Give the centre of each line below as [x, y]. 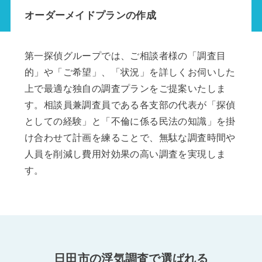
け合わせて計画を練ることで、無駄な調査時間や [130, 138]
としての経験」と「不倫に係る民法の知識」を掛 [130, 122]
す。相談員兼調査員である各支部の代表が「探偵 [130, 105]
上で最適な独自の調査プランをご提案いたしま [125, 89]
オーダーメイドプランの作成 [90, 15]
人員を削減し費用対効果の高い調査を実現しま [125, 154]
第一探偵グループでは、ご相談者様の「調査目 [125, 56]
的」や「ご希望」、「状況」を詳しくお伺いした [130, 73]
